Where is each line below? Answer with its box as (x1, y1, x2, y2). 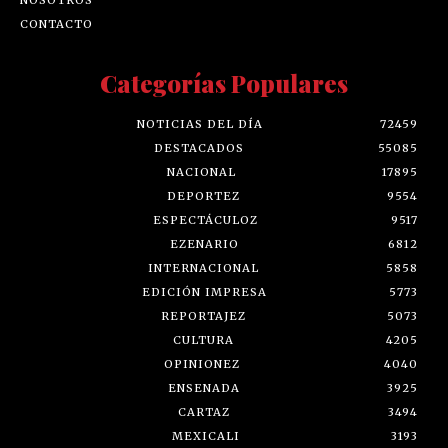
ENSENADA (167, 380, 240, 395)
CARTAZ (178, 404, 230, 419)
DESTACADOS (154, 140, 244, 155)
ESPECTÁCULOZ (153, 212, 258, 227)
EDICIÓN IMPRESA (142, 284, 267, 299)
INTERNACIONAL (147, 260, 259, 275)
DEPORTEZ (167, 188, 240, 203)
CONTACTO (20, 16, 93, 31)
